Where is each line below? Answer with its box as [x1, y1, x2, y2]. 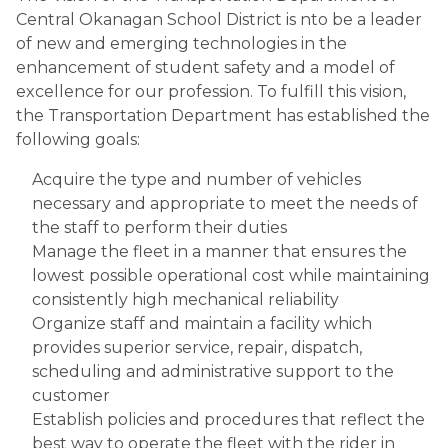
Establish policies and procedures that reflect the [32, 410, 425, 429]
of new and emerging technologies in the [16, 34, 347, 53]
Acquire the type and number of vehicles [32, 170, 361, 189]
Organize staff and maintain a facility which [32, 314, 372, 333]
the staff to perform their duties [32, 218, 287, 237]
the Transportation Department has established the [16, 106, 430, 125]
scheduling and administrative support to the [32, 362, 394, 381]
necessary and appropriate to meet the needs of [32, 194, 418, 213]
